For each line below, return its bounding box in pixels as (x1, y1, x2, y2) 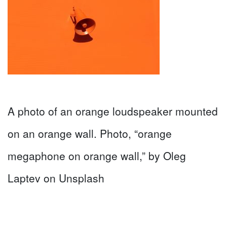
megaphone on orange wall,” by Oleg (8, 148, 186, 163)
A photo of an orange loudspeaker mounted (8, 103, 218, 119)
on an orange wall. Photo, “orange (8, 126, 172, 141)
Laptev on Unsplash (8, 170, 104, 185)
